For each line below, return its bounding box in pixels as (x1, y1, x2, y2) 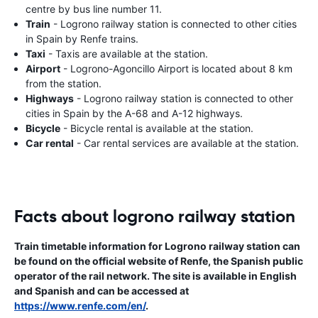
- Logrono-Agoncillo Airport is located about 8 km (60, 62, 292, 75)
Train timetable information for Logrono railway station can (14, 239, 300, 252)
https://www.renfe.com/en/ (14, 299, 146, 312)
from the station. (26, 77, 102, 89)
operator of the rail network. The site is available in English (14, 269, 297, 282)
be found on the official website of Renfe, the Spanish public (14, 254, 303, 267)
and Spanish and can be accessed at (14, 284, 189, 297)
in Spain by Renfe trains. (26, 32, 138, 45)
